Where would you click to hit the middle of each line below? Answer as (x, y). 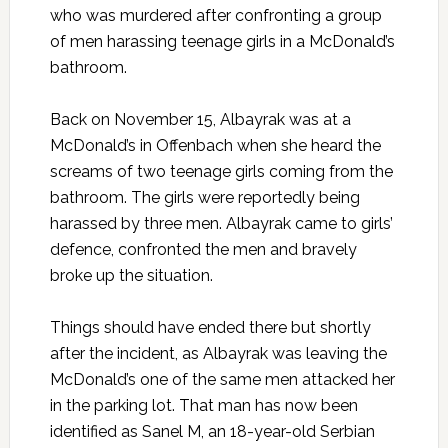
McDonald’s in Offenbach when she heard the (215, 145)
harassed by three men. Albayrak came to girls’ (221, 223)
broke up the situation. (131, 275)
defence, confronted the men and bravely (203, 249)
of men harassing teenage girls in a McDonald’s (222, 41)
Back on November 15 (131, 119)
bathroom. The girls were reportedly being (204, 197)
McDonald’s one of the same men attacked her (222, 379)
